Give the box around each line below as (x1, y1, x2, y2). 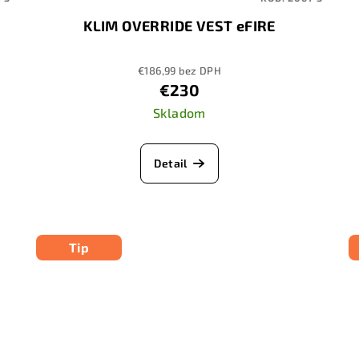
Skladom (153, 105, 206, 121)
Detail (154, 156, 188, 171)
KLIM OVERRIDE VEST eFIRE (83, 17, 276, 35)
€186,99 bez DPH (137, 64, 221, 78)
